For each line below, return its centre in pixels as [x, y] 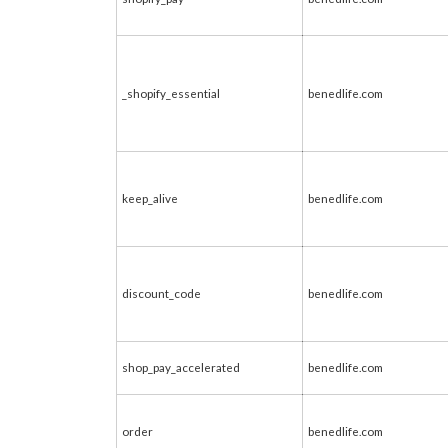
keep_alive [150, 198]
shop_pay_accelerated [181, 367]
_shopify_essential [171, 93]
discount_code [161, 293]
